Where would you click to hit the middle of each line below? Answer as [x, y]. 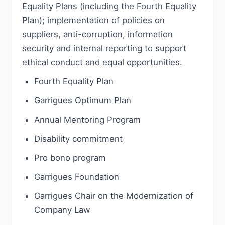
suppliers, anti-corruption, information [97, 34]
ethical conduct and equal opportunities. [102, 62]
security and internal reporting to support [104, 48]
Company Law [62, 210]
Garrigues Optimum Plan [83, 100]
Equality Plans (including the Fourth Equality [109, 6]
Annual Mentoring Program [87, 120]
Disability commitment [78, 139]
